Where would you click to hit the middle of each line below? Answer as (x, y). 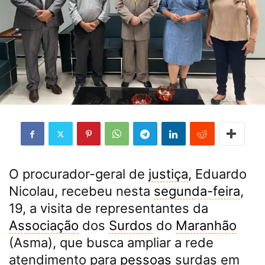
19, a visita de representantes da (109, 208)
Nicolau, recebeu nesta (81, 191)
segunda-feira (197, 191)
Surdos (131, 225)
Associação (44, 225)
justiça (168, 174)
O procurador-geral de (79, 174)
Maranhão (206, 225)
